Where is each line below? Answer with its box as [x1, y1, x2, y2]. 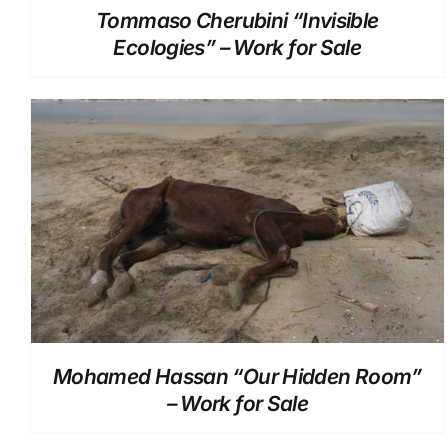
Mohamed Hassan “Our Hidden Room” [52, 363, 422, 389]
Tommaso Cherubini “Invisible [96, 8, 379, 34]
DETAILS [209, 217, 266, 233]
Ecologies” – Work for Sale [113, 35, 362, 61]
